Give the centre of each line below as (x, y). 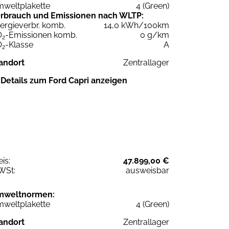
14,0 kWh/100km (136, 25)
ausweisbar (147, 170)
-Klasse (19, 44)
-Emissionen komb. (41, 35)
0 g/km (155, 35)
